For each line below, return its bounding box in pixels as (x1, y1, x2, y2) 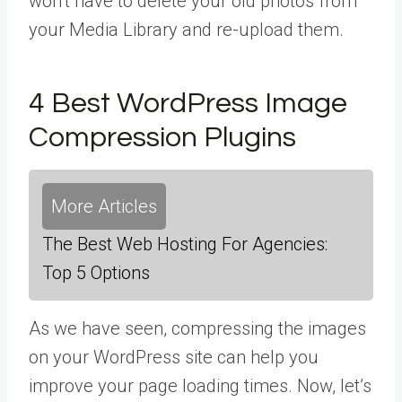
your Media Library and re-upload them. (29, 18, 344, 40)
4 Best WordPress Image (29, 88, 347, 118)
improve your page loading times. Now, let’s (29, 374, 371, 397)
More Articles (51, 195, 157, 217)
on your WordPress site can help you (29, 345, 319, 368)
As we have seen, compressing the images (29, 317, 366, 339)
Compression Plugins (29, 122, 296, 153)
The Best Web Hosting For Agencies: (42, 232, 328, 255)
